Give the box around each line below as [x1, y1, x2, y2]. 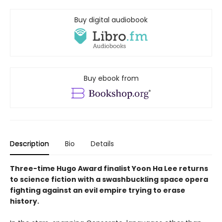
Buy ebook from [83, 73, 139, 84]
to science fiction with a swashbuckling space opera [10, 174, 208, 185]
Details [91, 139, 114, 149]
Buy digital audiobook [74, 15, 148, 25]
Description [10, 139, 49, 149]
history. [10, 196, 39, 207]
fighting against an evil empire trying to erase [10, 185, 185, 196]
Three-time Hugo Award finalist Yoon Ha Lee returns [10, 164, 208, 174]
